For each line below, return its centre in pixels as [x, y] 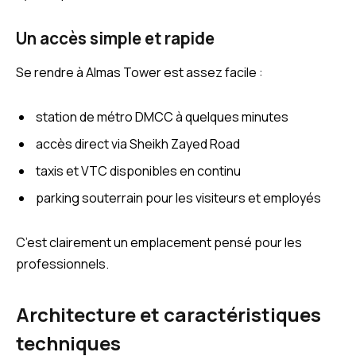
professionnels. [62, 263]
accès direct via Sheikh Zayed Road [138, 143]
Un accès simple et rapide [115, 38]
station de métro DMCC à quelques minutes [162, 116]
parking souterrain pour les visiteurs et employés [178, 197]
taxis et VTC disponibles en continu [138, 170]
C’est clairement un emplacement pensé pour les [159, 242]
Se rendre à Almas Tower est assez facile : [139, 72]
